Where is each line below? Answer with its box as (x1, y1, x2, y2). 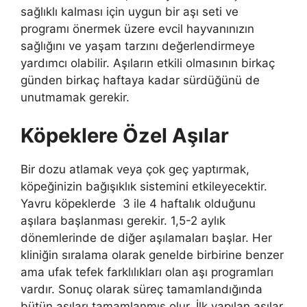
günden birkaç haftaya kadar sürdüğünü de (21, 73, 260, 88)
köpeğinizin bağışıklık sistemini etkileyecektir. (21, 179, 267, 193)
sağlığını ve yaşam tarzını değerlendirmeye (21, 39, 255, 53)
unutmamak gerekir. (21, 90, 130, 105)
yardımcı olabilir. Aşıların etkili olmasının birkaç (21, 56, 275, 71)
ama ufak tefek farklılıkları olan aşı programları (21, 265, 273, 279)
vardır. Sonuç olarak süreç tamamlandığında (21, 282, 262, 296)
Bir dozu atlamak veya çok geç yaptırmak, (21, 162, 249, 176)
